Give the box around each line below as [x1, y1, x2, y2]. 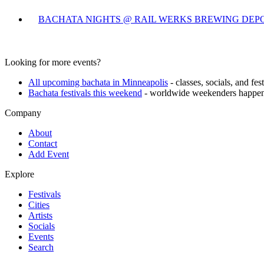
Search [28, 242, 54, 252]
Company [5, 107, 41, 118]
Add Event [28, 148, 69, 159]
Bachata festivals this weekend [28, 87, 142, 98]
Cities [28, 199, 49, 210]
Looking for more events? [5, 57, 101, 67]
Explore [5, 169, 34, 179]
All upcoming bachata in [28, 77, 122, 87]
